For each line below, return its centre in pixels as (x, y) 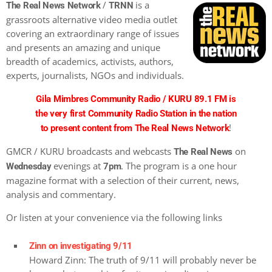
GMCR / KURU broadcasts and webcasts (90, 151)
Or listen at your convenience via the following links (114, 217)
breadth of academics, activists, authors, (90, 61)
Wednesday (29, 166)
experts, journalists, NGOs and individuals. (95, 75)
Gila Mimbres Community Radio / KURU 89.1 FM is (136, 99)
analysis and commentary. (61, 194)
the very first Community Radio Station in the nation (136, 113)
